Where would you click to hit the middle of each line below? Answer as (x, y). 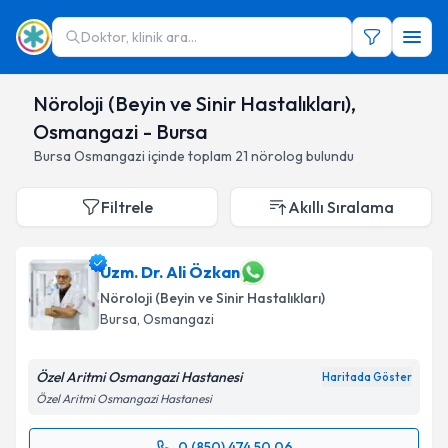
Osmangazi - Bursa (120, 131)
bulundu (330, 156)
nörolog (277, 156)
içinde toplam (188, 156)
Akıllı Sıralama (341, 207)
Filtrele (127, 207)
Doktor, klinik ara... (139, 37)
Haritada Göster (367, 377)
